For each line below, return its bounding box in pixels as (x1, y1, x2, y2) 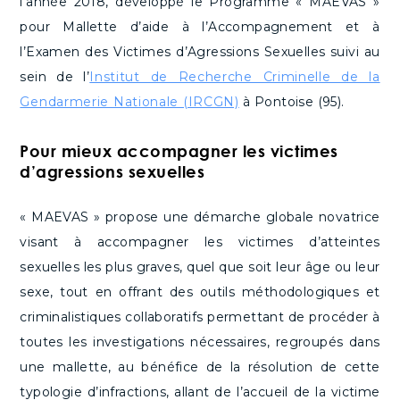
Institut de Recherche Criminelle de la (89, 69, 380, 86)
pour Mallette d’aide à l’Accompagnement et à (20, 19, 380, 36)
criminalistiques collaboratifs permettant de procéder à (20, 309, 380, 326)
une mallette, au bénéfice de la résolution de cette (20, 359, 380, 376)
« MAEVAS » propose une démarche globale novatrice (20, 209, 380, 226)
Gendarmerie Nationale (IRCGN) (20, 94, 239, 111)
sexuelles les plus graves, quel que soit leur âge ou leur (20, 259, 380, 276)
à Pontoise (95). (238, 94, 345, 111)
